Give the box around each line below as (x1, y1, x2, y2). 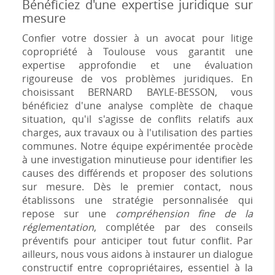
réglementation (21, 220, 94, 234)
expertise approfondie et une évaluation (21, 58, 254, 72)
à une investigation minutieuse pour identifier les (21, 153, 254, 166)
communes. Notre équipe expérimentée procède (21, 139, 254, 153)
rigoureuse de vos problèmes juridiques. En (21, 72, 254, 85)
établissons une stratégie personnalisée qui (21, 193, 254, 207)
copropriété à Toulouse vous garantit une (21, 45, 254, 58)
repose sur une (21, 207, 115, 220)
